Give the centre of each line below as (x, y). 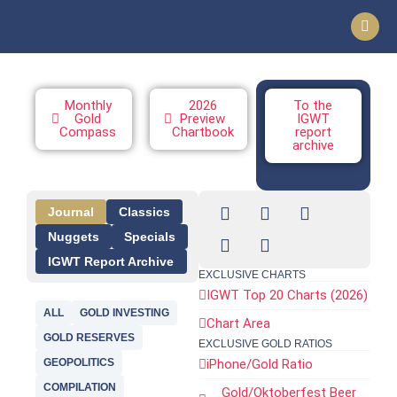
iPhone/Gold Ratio (260, 364)
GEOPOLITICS (79, 362)
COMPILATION (80, 387)
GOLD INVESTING (125, 313)
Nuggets (74, 237)
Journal (71, 212)
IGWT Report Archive (111, 261)
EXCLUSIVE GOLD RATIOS (265, 344)
